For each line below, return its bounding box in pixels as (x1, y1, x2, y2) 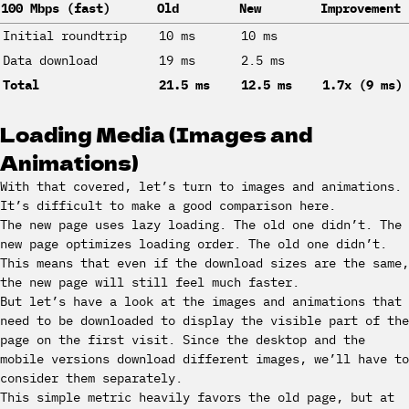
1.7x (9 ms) (322, 77, 403, 93)
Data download (3, 52, 98, 68)
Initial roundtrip (3, 27, 127, 44)
